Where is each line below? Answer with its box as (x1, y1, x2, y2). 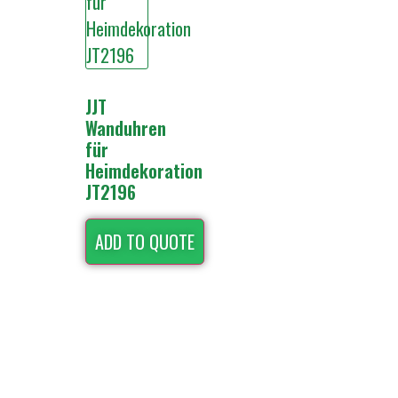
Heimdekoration (85, 157, 203, 185)
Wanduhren (85, 115, 166, 142)
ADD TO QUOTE (95, 228, 195, 256)
